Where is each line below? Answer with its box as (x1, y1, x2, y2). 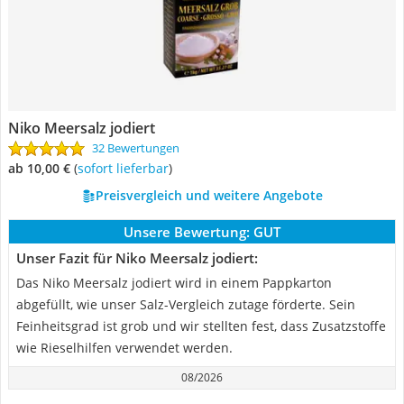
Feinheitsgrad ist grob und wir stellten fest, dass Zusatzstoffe (16, 317, 386, 335)
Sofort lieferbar (84, 160, 169, 177)
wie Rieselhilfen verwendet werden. (16, 339, 233, 356)
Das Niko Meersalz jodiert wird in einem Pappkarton (16, 274, 332, 291)
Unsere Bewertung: (124, 223, 250, 241)
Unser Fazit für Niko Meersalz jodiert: (16, 249, 258, 267)
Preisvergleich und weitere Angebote (95, 187, 323, 204)
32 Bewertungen (92, 140, 179, 156)
